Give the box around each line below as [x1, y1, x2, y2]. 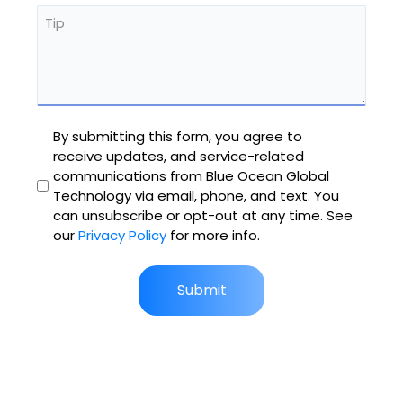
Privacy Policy [77, 225, 166, 245]
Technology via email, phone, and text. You [52, 185, 339, 205]
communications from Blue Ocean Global [52, 166, 329, 185]
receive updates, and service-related [52, 146, 304, 166]
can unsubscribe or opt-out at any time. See [52, 205, 353, 225]
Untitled [35, 125, 94, 147]
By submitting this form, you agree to [52, 126, 302, 146]
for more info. [166, 225, 260, 245]
